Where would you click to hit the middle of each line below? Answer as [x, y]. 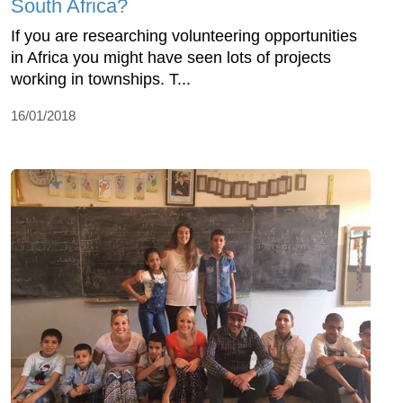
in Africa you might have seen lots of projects [171, 57]
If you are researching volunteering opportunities [184, 36]
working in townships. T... [101, 79]
